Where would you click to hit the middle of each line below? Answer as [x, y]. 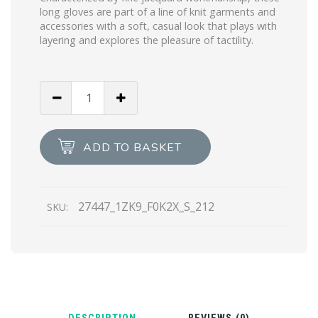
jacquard [61, 157]
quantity [60, 191]
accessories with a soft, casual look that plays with [158, 26]
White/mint [68, 89]
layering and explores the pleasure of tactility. [147, 40]
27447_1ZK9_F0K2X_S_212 [146, 206]
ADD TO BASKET [132, 148]
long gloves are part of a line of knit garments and [158, 12]
